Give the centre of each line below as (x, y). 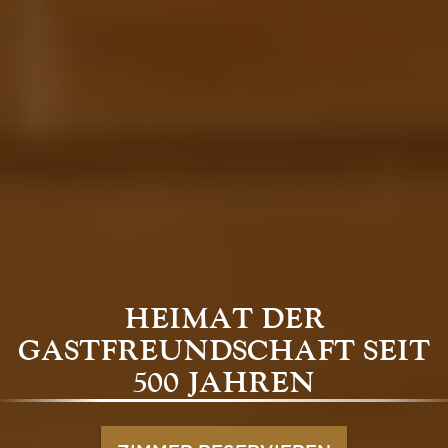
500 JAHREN (224, 383)
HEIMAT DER (224, 319)
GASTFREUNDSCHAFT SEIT (224, 351)
